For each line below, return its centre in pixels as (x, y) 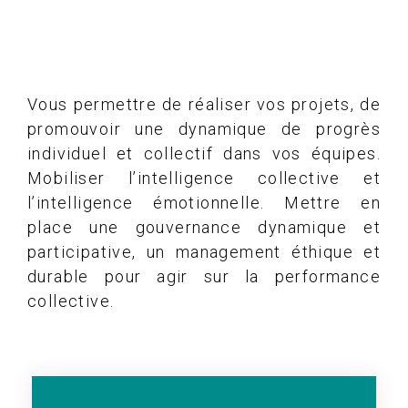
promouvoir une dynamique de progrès (204, 128)
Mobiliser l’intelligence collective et (204, 178)
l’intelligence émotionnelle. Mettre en (204, 202)
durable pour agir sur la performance (204, 276)
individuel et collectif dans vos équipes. (204, 153)
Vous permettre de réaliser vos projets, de (204, 104)
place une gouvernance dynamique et (204, 227)
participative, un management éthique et (204, 251)
